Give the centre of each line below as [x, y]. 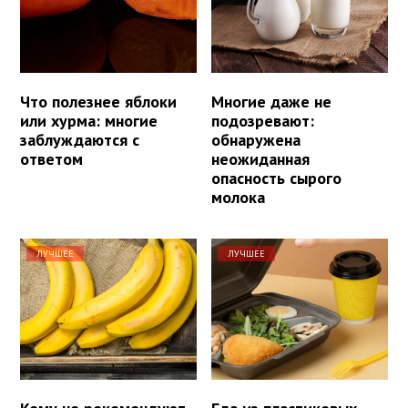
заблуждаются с [80, 139]
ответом [51, 158]
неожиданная [261, 158]
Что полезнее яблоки [98, 101]
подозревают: [263, 120]
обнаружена [256, 139]
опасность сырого [277, 178]
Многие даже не [272, 101]
